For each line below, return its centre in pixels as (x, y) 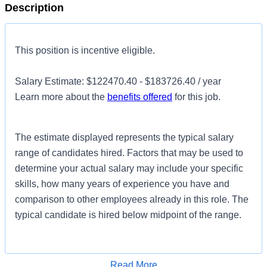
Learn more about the (61, 97)
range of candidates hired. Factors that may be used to (129, 153)
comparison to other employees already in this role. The (132, 199)
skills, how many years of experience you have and (122, 184)
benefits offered (140, 97)
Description (34, 8)
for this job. (196, 97)
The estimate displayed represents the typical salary (124, 137)
